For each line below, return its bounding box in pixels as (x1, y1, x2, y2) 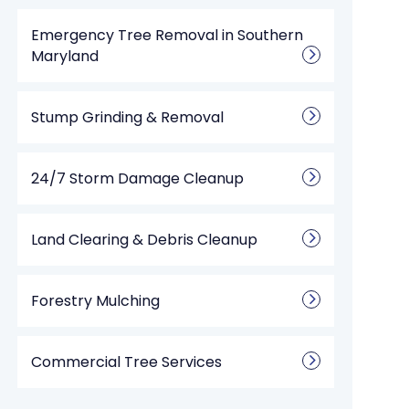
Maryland (31, 46, 100, 67)
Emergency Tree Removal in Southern (31, 25, 304, 46)
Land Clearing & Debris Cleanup (31, 229, 258, 250)
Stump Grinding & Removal (31, 107, 225, 128)
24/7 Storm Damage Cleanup (31, 168, 245, 189)
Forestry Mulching (31, 290, 161, 311)
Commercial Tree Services (31, 351, 223, 372)
